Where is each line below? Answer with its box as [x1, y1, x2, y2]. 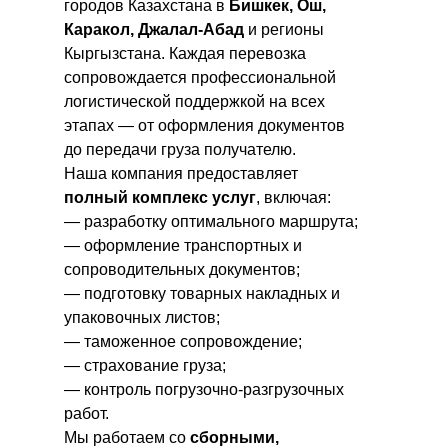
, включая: [256, 189, 331, 206]
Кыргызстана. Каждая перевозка [64, 45, 306, 62]
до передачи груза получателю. [64, 141, 296, 158]
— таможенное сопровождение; [64, 333, 302, 350]
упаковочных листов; [64, 309, 220, 326]
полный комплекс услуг [64, 189, 256, 206]
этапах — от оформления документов [64, 117, 345, 134]
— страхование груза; [64, 357, 226, 374]
